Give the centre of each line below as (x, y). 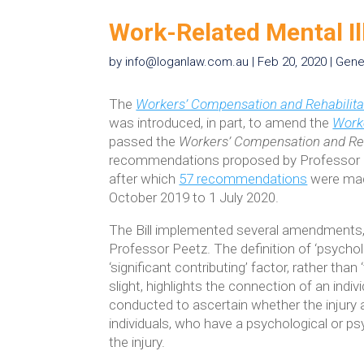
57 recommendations (243, 179)
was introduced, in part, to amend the (221, 123)
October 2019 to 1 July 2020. (194, 198)
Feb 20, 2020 (292, 61)
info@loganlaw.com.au (187, 61)
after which (144, 179)
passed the (144, 142)
